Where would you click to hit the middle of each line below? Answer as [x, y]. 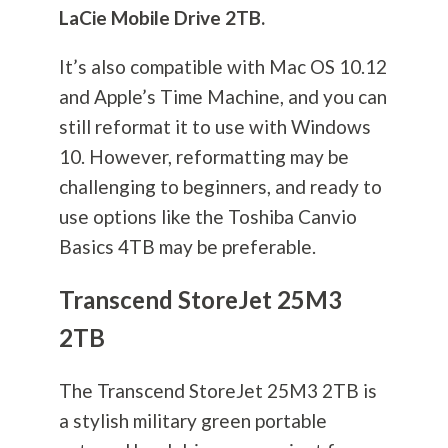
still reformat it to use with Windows [214, 127]
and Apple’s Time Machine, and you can [222, 97]
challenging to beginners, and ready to [220, 187]
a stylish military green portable [192, 421]
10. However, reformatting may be [203, 157]
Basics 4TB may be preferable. [189, 247]
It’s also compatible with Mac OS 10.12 [222, 67]
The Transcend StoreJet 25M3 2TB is [217, 391]
